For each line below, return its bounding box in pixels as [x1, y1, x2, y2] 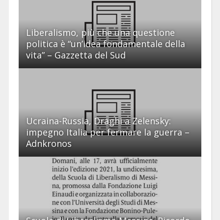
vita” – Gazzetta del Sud [26, 49, 126, 61]
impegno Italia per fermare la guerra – [26, 126, 190, 138]
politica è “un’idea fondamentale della [26, 37, 185, 50]
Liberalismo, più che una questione [26, 26, 175, 38]
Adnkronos [26, 137, 72, 149]
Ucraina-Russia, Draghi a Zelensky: [26, 114, 171, 127]
